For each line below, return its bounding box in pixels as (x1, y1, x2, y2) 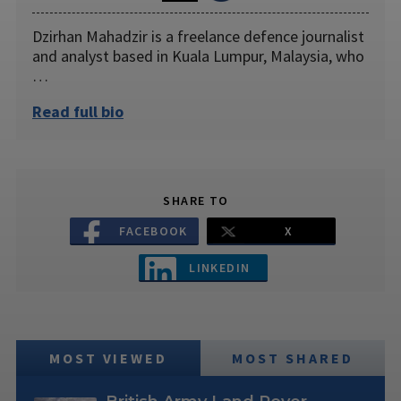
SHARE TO (163, 192, 229, 209)
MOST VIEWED (48, 349, 168, 368)
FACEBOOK (119, 222, 188, 239)
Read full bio (32, 101, 124, 123)
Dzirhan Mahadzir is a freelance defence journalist (32, 26, 364, 47)
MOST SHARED (232, 349, 354, 368)
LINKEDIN (189, 259, 251, 276)
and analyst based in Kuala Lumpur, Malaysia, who (32, 46, 364, 67)
